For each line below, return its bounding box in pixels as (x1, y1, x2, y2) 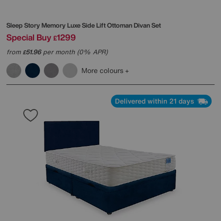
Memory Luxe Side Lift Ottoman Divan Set (41, 21, 161, 31)
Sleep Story (6, 21, 41, 31)
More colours (81, 65, 125, 76)
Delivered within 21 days (115, 96, 196, 107)
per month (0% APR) (41, 47, 108, 57)
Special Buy (6, 31, 51, 44)
